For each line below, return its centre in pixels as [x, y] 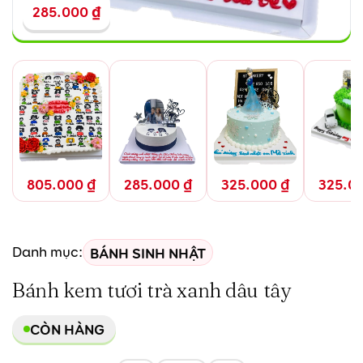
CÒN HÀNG [67, 329]
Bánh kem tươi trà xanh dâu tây [152, 290]
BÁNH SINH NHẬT [148, 252]
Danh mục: [47, 252]
